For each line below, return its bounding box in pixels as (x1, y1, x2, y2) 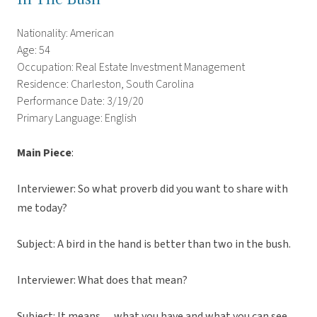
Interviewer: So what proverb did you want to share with (17, 181, 288, 197)
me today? (17, 200, 67, 217)
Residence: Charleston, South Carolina (17, 76, 194, 93)
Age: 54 (17, 42, 50, 59)
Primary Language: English (17, 110, 137, 127)
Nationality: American (17, 25, 114, 42)
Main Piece (17, 145, 71, 161)
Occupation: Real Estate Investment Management (17, 59, 245, 76)
